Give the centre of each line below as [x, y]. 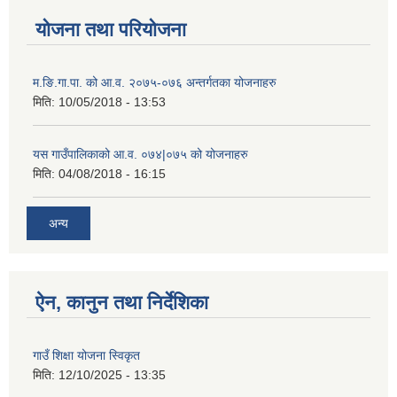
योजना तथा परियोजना [111, 29]
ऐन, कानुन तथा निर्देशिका [122, 303]
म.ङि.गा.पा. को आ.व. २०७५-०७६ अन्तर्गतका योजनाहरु [155, 82]
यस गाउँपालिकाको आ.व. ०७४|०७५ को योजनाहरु [140, 154]
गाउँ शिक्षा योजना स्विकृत [86, 356]
